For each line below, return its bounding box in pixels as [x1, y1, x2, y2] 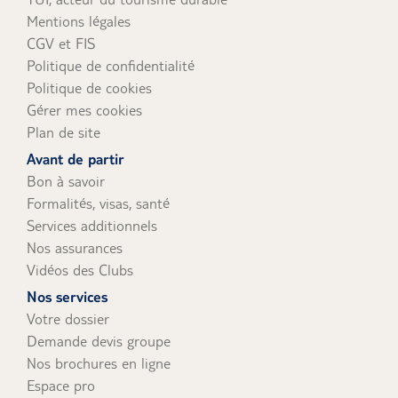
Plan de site [27, 123, 100, 142]
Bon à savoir [27, 172, 105, 191]
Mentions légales [27, 12, 131, 31]
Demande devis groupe [27, 332, 171, 351]
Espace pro [27, 377, 95, 395]
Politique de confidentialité [27, 57, 195, 76]
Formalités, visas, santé [27, 195, 170, 213]
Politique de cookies [27, 79, 152, 98]
